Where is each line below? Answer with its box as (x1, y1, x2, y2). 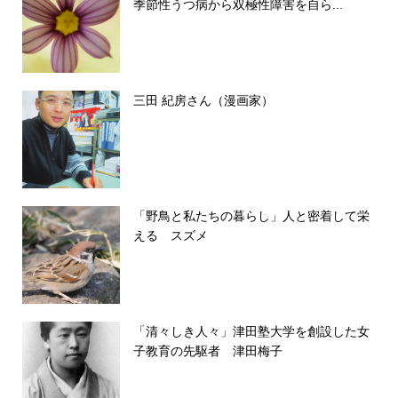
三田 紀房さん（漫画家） (132, 92, 274, 107)
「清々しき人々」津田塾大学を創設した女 (132, 323, 370, 338)
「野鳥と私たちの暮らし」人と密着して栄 (132, 208, 370, 223)
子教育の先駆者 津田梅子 (132, 343, 283, 358)
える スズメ (132, 227, 208, 243)
